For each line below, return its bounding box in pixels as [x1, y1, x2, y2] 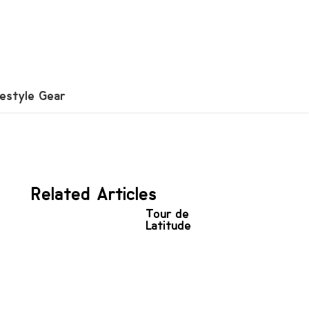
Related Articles [32, 182, 157, 206]
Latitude [146, 217, 192, 233]
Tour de [146, 206, 190, 221]
